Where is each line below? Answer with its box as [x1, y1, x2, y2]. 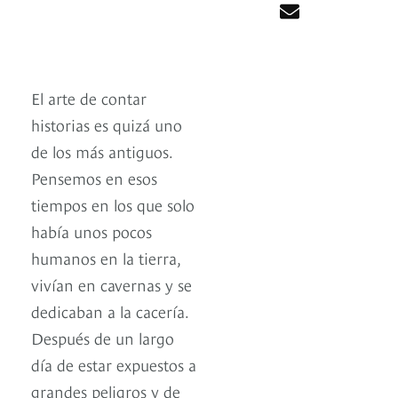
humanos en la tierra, [31, 246, 180, 269]
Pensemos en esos [31, 166, 157, 189]
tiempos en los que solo [31, 193, 195, 216]
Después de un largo [31, 326, 174, 349]
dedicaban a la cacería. [31, 299, 188, 322]
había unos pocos [31, 219, 152, 243]
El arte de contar [31, 86, 147, 109]
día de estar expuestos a [31, 353, 196, 376]
